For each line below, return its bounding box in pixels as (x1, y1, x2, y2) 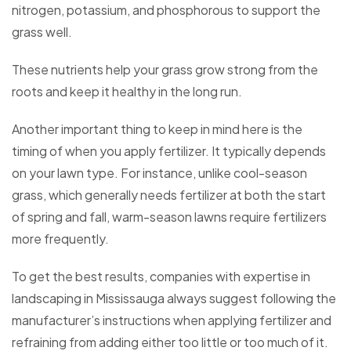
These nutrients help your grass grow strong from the (12, 61, 318, 78)
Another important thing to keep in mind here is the (12, 121, 302, 138)
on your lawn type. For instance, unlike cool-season (12, 165, 307, 182)
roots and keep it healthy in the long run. (12, 83, 242, 100)
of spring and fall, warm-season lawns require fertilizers (12, 208, 327, 226)
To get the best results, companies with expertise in (12, 268, 310, 285)
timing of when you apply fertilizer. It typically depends (12, 143, 326, 160)
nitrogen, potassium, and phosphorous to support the (12, 2, 320, 19)
